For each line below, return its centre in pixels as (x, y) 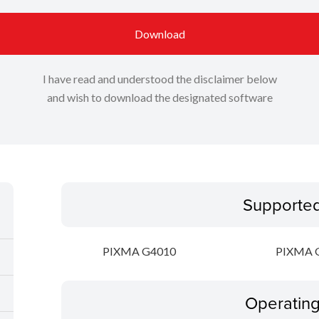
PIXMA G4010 (139, 251)
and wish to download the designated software (159, 98)
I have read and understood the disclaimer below (159, 79)
